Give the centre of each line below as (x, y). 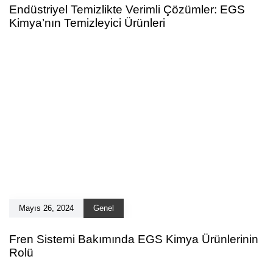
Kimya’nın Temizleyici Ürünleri (87, 23)
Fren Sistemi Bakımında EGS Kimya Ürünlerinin (134, 239)
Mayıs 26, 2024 (46, 208)
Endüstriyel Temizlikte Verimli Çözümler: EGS (127, 10)
